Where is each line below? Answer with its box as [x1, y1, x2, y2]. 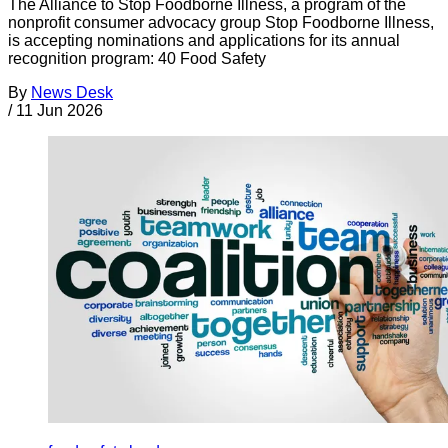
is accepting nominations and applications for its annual [8, 31, 400, 49]
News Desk [31, 83, 113, 101]
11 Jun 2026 [16, 101, 103, 119]
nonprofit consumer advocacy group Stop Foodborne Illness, [8, 13, 434, 31]
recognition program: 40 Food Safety [8, 49, 266, 67]
